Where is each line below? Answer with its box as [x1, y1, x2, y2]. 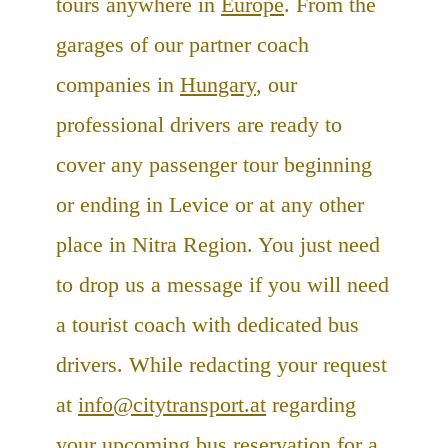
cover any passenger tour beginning [56, 152, 372, 178]
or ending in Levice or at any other [56, 192, 364, 218]
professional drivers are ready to [56, 112, 342, 138]
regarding [266, 392, 356, 418]
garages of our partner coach [56, 32, 309, 58]
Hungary [180, 72, 256, 98]
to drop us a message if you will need [56, 272, 389, 298]
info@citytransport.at [78, 392, 266, 418]
